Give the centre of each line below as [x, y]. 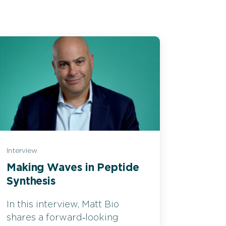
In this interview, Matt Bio [63, 205]
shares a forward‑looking [63, 218]
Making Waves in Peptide [73, 167]
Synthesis [31, 181]
